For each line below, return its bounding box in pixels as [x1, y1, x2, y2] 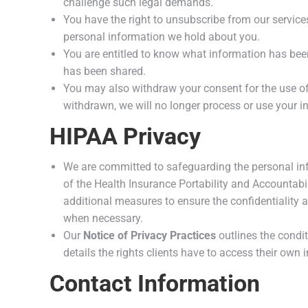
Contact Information [49, 269, 260, 297]
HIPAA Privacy [49, 122, 201, 150]
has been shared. [63, 65, 146, 78]
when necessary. [63, 212, 143, 225]
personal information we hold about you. [63, 30, 260, 43]
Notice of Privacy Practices [83, 229, 216, 242]
